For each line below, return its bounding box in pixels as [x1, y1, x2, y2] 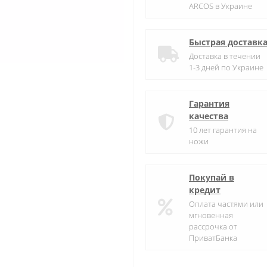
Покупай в [189, 172, 234, 184]
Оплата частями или [189, 198, 263, 210]
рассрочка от [189, 221, 237, 232]
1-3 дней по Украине [189, 62, 263, 73]
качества [189, 110, 228, 122]
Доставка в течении [189, 51, 260, 62]
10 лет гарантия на [189, 125, 257, 136]
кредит [189, 184, 221, 196]
